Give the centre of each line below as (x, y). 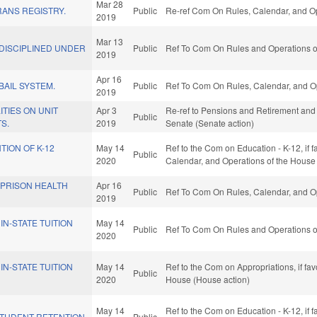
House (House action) (208, 279)
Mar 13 (110, 42)
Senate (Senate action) (210, 123)
